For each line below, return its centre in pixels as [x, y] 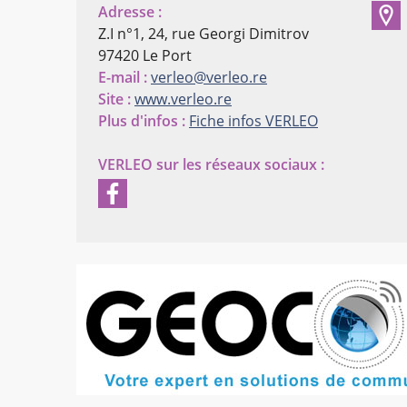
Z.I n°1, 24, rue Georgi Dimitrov [203, 34]
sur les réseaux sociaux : [240, 165]
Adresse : [130, 12]
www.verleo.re [183, 99]
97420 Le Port [145, 56]
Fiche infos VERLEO [253, 121]
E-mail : [123, 78]
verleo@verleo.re [209, 78]
